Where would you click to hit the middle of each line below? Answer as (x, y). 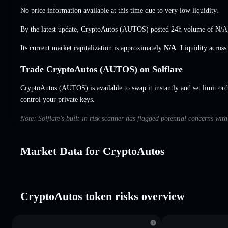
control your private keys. (58, 99)
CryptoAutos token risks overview (103, 196)
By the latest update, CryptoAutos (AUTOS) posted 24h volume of (118, 29)
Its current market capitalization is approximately (92, 48)
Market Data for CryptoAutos (93, 151)
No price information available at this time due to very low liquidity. (119, 10)
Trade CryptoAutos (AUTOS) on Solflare (102, 69)
